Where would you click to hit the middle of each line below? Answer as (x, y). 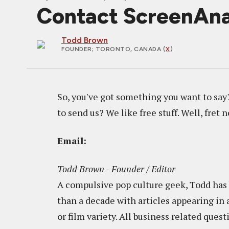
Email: (72, 141)
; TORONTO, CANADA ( (129, 49)
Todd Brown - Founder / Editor (116, 169)
